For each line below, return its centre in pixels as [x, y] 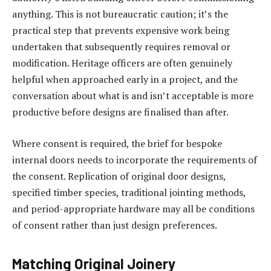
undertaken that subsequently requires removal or [121, 47]
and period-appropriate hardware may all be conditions [133, 208]
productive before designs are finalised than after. [120, 112]
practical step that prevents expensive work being [121, 31]
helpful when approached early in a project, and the [125, 80]
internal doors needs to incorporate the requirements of [135, 159]
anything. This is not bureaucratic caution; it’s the [120, 14]
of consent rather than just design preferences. [115, 225]
